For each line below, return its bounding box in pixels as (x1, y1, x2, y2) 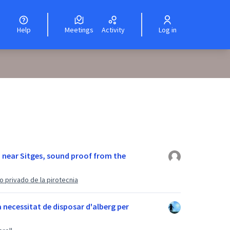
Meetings (69, 25, 93, 34)
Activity (105, 25, 125, 34)
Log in (161, 25, 177, 34)
